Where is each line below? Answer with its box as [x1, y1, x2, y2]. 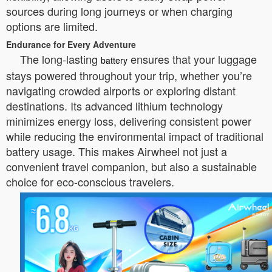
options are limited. [6, 18, 98, 34]
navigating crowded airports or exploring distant [6, 83, 236, 98]
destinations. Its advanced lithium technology [6, 98, 223, 114]
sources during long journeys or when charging [6, 3, 233, 19]
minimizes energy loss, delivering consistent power [6, 113, 251, 129]
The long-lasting [20, 51, 101, 67]
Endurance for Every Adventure [6, 38, 136, 50]
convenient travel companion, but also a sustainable [6, 158, 257, 174]
